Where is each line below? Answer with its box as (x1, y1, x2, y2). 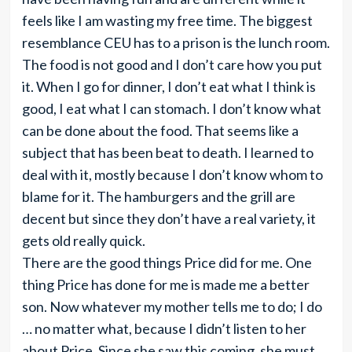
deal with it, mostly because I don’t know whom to (21, 166, 323, 183)
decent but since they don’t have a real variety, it (21, 210, 316, 227)
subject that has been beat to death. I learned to (21, 144, 313, 161)
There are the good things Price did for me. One (21, 254, 312, 271)
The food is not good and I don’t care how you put (21, 56, 322, 73)
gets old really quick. (21, 232, 145, 249)
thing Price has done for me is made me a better (21, 276, 310, 293)
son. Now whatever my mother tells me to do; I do (21, 298, 322, 315)
